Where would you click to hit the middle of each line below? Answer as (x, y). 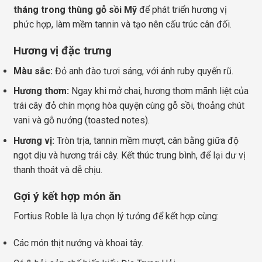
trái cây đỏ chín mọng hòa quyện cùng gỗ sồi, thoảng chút (129, 106)
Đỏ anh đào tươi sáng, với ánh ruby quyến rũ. (143, 71)
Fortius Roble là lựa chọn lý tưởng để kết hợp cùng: (116, 216)
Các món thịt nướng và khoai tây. (78, 243)
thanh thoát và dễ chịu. (58, 170)
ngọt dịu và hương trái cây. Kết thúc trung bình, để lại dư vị (130, 155)
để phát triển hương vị (182, 10)
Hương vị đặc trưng (63, 50)
